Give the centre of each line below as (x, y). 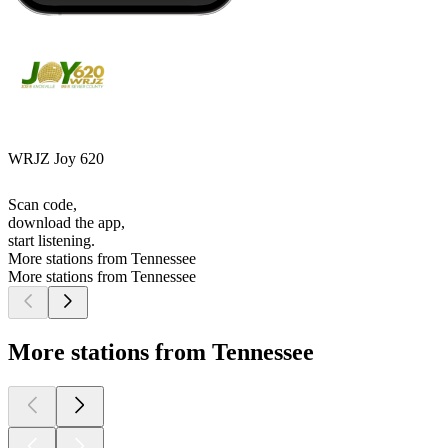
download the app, (66, 223)
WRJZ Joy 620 (56, 159)
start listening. (51, 241)
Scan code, (42, 205)
